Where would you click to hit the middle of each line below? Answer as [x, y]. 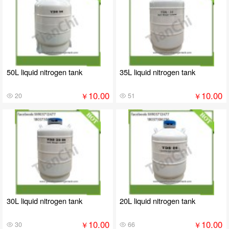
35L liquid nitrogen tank [157, 72]
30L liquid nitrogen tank [44, 200]
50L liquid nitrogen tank [44, 72]
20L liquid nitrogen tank [157, 200]
